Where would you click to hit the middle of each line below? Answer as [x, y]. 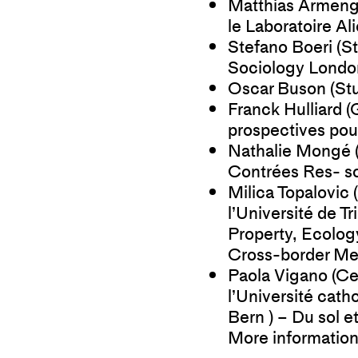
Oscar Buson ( [281, 89]
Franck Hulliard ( [289, 109]
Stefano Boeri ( [284, 47]
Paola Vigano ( [282, 276]
